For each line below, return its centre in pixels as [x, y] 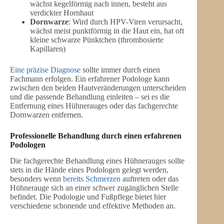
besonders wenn [36, 179]
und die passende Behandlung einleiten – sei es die [90, 96]
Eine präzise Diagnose [45, 69]
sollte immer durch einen [120, 69]
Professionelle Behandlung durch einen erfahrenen [96, 135]
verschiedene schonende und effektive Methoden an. [93, 206]
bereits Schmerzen [92, 179]
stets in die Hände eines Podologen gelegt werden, [89, 170]
